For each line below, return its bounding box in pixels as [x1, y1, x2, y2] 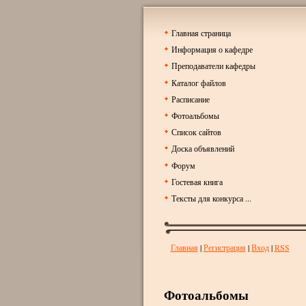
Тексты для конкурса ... [171, 192, 251, 204]
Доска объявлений [171, 143, 234, 154]
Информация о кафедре [171, 44, 253, 55]
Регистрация [203, 241, 246, 253]
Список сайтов [171, 126, 221, 138]
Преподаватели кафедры [171, 60, 255, 72]
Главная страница [171, 27, 231, 38]
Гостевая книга [171, 176, 223, 187]
